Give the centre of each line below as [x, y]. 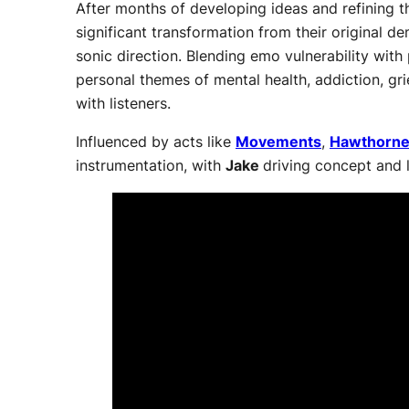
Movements [278, 142]
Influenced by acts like [156, 142]
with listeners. [123, 104]
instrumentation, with [151, 166]
